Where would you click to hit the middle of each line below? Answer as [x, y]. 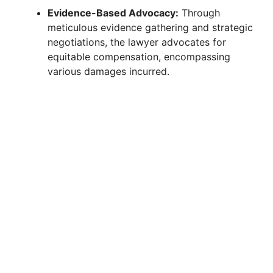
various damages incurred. [108, 71]
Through [199, 12]
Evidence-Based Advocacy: [113, 12]
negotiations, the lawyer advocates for [137, 42]
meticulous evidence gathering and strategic [150, 27]
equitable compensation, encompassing [139, 56]
